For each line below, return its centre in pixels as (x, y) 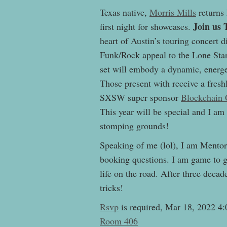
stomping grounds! (134, 126)
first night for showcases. (146, 27)
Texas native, (125, 12)
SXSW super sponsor (140, 98)
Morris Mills (173, 12)
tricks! (111, 188)
